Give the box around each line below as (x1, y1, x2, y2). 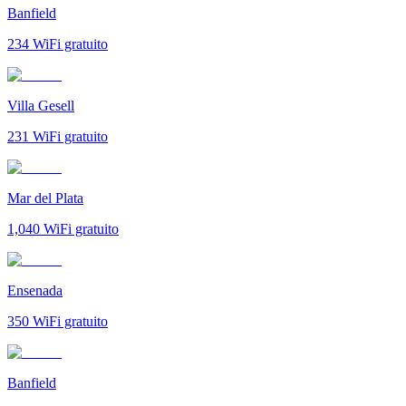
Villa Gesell (7, 97, 74, 113)
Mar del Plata (7, 189, 83, 206)
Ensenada (7, 282, 63, 298)
